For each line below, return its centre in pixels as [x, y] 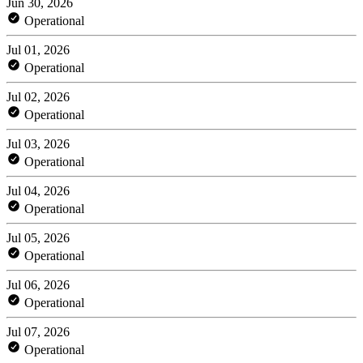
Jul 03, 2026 [38, 143]
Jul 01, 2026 [38, 49]
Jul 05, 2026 [38, 237]
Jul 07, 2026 [38, 331]
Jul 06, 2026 [38, 284]
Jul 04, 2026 [38, 190]
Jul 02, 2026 [38, 96]
